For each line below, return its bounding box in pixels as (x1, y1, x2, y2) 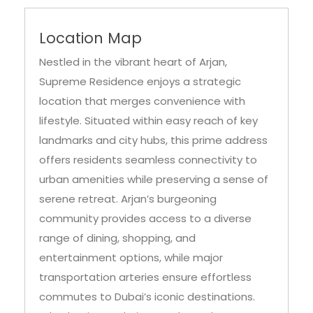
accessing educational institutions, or (39, 293, 234, 309)
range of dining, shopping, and (39, 196, 196, 211)
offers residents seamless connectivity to (39, 117, 257, 133)
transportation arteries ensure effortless (39, 235, 252, 250)
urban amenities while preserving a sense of (39, 137, 268, 152)
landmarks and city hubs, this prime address (39, 98, 268, 113)
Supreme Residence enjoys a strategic (39, 39, 241, 54)
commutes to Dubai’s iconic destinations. (39, 254, 255, 270)
